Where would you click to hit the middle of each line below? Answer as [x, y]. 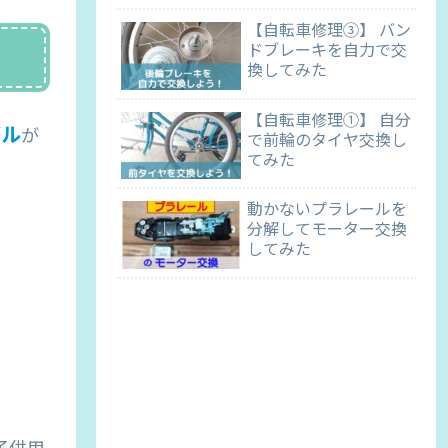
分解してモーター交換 [327, 228]
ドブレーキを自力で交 [327, 49]
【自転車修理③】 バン [329, 29]
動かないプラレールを [327, 208]
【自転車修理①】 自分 [329, 118]
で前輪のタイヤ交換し [327, 138]
